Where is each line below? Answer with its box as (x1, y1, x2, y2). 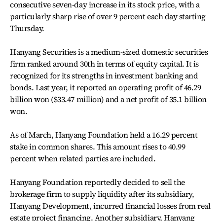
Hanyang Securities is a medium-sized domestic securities (10, 46, 208, 57)
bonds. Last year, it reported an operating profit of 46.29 (10, 82, 201, 93)
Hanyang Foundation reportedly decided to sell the (10, 177, 185, 187)
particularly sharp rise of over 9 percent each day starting (10, 11, 206, 22)
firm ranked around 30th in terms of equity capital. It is (10, 58, 199, 69)
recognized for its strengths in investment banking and (10, 70, 198, 81)
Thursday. (10, 23, 44, 34)
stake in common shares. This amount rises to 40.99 (10, 141, 185, 152)
